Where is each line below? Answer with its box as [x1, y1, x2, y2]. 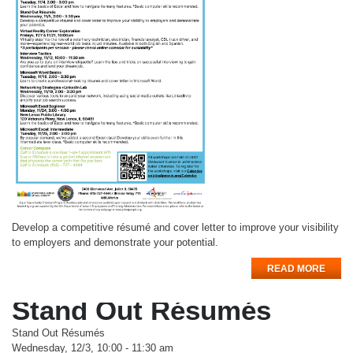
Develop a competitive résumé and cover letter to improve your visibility [12, 221, 339, 233]
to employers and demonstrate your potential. [12, 236, 218, 248]
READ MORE [267, 262, 325, 274]
